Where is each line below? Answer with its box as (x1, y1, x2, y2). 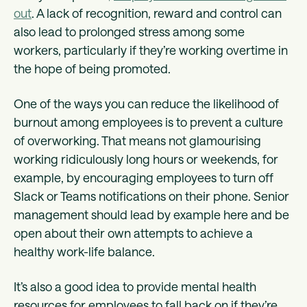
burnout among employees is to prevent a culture (14, 114, 283, 130)
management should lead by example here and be (14, 206, 289, 222)
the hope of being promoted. (14, 60, 171, 76)
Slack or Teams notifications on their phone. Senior (14, 188, 289, 204)
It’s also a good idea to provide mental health (14, 278, 256, 294)
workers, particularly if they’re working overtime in (14, 42, 288, 58)
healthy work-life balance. (14, 243, 155, 259)
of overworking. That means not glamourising (14, 132, 261, 148)
